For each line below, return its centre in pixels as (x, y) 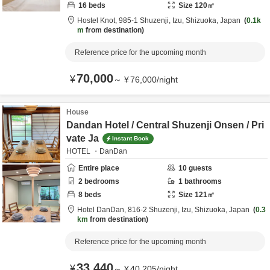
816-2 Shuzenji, (155, 210)
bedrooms (101, 181)
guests (199, 168)
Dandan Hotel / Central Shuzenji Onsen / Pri (165, 125)
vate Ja (83, 138)
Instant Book (130, 138)
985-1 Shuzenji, (146, 20)
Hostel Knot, (98, 20)
